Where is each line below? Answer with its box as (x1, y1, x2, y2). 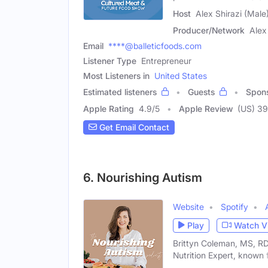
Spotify (221, 201, 248, 212)
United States (154, 70, 207, 81)
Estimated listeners (83, 86, 157, 97)
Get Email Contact (97, 122, 169, 133)
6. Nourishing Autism (83, 170, 202, 185)
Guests (188, 86, 215, 97)
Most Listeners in (83, 70, 150, 81)
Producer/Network (173, 25, 245, 35)
